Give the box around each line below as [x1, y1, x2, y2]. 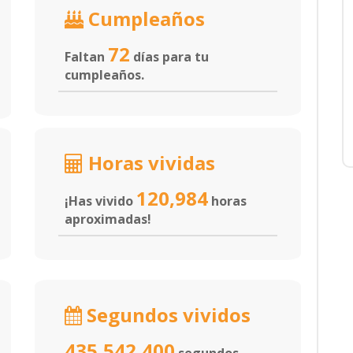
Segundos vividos [82, 302, 251, 328]
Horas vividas [84, 150, 215, 176]
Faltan [65, 48, 108, 65]
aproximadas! [65, 210, 151, 228]
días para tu [130, 48, 209, 65]
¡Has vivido [65, 192, 136, 210]
